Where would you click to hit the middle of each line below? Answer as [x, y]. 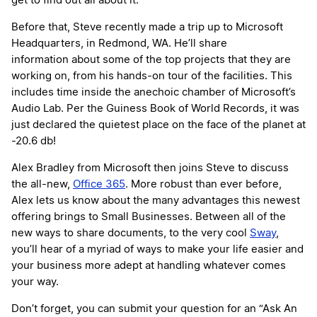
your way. [35, 282]
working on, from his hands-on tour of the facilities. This [152, 76]
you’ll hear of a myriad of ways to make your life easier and [157, 250]
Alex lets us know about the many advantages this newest [156, 201]
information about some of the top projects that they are [151, 60]
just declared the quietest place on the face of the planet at [158, 125]
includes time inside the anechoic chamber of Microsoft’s [154, 93]
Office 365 [99, 185]
